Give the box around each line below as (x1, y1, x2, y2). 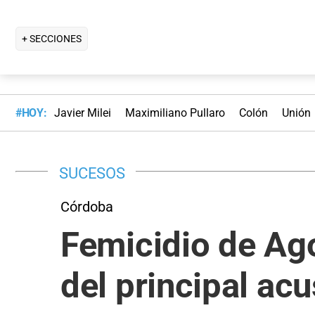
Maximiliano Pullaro (124, 106, 225, 120)
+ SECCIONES (22, 32, 82, 44)
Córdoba (60, 198, 113, 215)
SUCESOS (59, 163, 125, 182)
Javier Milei (53, 106, 111, 120)
